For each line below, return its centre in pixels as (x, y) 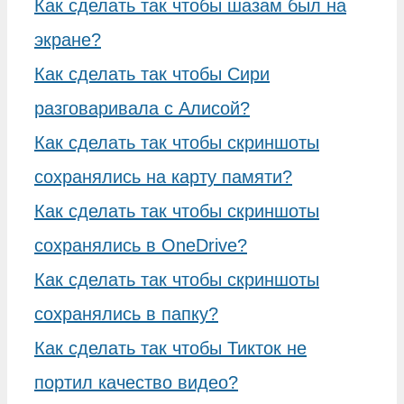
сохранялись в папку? (126, 313)
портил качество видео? (136, 382)
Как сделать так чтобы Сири (152, 73)
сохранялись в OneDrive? (141, 245)
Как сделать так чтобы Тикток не (170, 348)
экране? (68, 39)
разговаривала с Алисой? (142, 108)
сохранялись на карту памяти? (163, 176)
